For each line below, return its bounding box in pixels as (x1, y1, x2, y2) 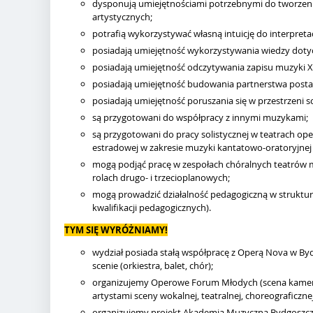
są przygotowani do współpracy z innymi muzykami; (92, 111, 308, 124)
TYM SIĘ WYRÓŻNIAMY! (64, 224, 168, 236)
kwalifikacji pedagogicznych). (92, 201, 211, 214)
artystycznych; (92, 10, 152, 23)
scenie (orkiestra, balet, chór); (92, 259, 213, 272)
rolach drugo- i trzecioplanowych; (92, 171, 230, 184)
